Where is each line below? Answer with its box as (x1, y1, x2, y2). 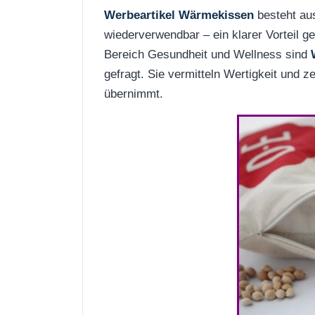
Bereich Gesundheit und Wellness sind (104, 46, 311, 61)
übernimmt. (104, 86, 163, 101)
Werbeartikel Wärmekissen (104, 7, 254, 22)
